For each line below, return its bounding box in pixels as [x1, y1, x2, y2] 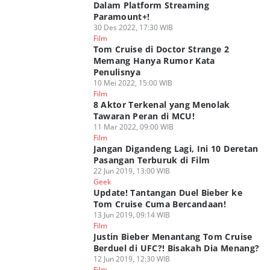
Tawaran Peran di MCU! [93, 110, 195, 122]
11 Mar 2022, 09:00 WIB [93, 122, 174, 132]
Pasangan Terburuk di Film [93, 154, 210, 166]
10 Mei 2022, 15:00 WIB [93, 78, 172, 88]
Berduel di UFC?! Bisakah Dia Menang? [93, 242, 260, 254]
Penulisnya [93, 66, 141, 78]
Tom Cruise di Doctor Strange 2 [93, 43, 230, 55]
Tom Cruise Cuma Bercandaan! [93, 198, 227, 210]
